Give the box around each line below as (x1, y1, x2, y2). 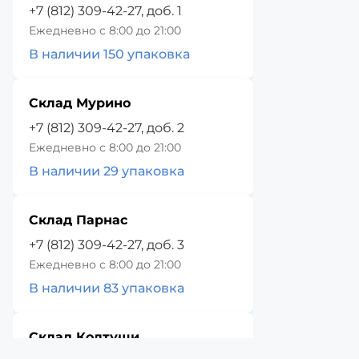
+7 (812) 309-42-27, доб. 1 (29, 3, 182, 19)
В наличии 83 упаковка (29, 280, 184, 296)
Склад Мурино (29, 95, 131, 111)
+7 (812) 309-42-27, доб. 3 (29, 237, 184, 253)
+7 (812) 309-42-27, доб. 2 (29, 120, 184, 136)
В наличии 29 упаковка (29, 163, 184, 179)
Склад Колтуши (29, 329, 139, 345)
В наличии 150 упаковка (29, 46, 190, 63)
